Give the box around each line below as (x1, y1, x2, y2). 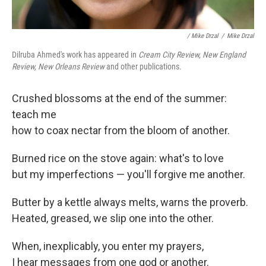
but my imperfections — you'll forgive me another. (12, 168, 245, 180)
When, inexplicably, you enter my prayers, (12, 240, 204, 252)
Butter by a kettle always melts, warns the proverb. (12, 196, 248, 208)
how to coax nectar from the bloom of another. (12, 124, 230, 137)
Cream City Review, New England (138, 50, 246, 59)
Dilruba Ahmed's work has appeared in (12, 50, 138, 59)
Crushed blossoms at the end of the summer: (12, 92, 227, 104)
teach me (12, 108, 56, 121)
